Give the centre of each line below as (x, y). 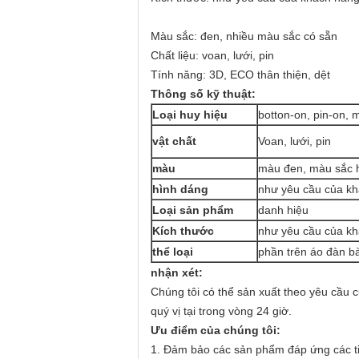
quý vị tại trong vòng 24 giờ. (221, 311)
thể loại (173, 252)
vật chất (174, 141)
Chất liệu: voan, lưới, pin (212, 55)
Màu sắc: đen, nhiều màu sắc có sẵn (244, 36)
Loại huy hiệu (190, 115)
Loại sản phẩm (193, 210)
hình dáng (180, 189)
